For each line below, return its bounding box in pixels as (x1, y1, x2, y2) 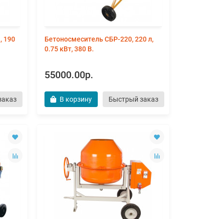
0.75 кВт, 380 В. (44, 45, 94, 53)
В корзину (60, 95, 92, 103)
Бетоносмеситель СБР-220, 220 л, (44, 35, 153, 43)
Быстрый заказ (109, 95, 158, 103)
